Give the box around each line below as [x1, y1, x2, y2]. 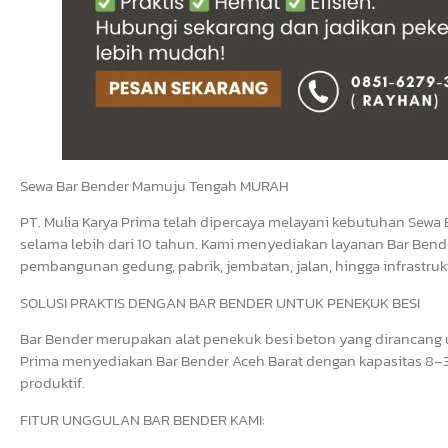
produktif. [20, 371, 85, 395]
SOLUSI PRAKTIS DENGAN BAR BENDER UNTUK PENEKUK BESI [20, 290, 420, 314]
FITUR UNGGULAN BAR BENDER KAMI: [20, 407, 265, 431]
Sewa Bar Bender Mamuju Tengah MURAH [20, 174, 289, 198]
